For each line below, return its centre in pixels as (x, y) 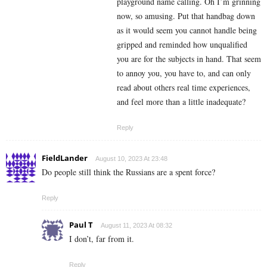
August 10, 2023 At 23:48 (131, 158)
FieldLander (65, 158)
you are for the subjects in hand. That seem (189, 58)
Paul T (81, 224)
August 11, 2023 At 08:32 (136, 225)
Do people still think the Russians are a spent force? (128, 172)
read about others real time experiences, (184, 87)
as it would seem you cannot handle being (187, 30)
